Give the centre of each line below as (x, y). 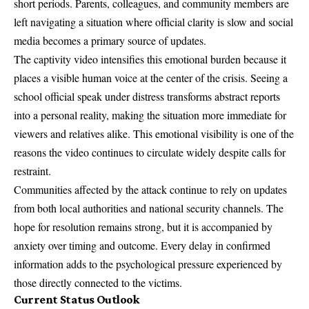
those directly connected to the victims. (98, 282)
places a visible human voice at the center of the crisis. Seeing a (151, 77)
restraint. (32, 170)
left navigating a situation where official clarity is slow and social (153, 21)
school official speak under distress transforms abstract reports (147, 96)
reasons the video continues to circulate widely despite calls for (150, 152)
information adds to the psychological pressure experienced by (148, 263)
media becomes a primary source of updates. (110, 40)
